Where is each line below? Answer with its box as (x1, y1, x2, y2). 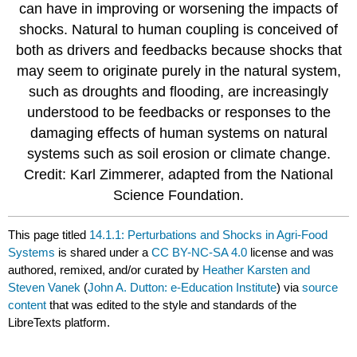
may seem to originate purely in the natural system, (16, 62, 341, 79)
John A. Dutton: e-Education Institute (88, 280, 277, 295)
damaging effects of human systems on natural (29, 124, 328, 141)
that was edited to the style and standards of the (46, 298, 297, 312)
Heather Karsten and (202, 263, 311, 277)
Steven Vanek (8, 280, 81, 295)
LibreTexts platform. (8, 316, 111, 330)
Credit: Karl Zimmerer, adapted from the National (24, 166, 333, 182)
